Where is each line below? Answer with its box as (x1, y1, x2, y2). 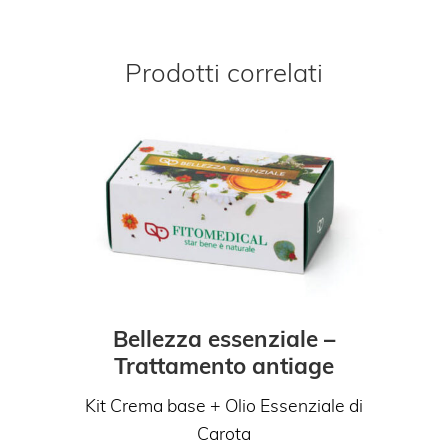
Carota (197, 422, 251, 445)
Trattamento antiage (114, 351, 334, 381)
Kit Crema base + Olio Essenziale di (85, 394, 363, 417)
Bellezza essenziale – (113, 324, 335, 354)
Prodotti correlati (125, 55, 323, 88)
